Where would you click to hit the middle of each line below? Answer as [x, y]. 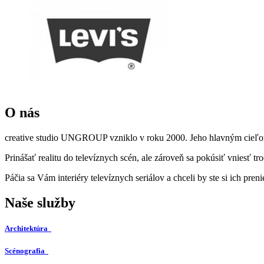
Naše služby [40, 202]
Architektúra [27, 228]
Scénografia [26, 251]
